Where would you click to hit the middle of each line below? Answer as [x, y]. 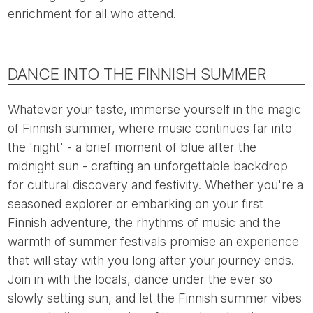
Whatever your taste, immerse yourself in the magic [155, 110]
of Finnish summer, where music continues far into [150, 129]
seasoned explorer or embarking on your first [136, 204]
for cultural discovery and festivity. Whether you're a [156, 185]
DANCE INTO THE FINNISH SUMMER [137, 73]
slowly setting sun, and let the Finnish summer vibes [155, 298]
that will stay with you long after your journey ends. [151, 261]
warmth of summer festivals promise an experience [154, 242]
